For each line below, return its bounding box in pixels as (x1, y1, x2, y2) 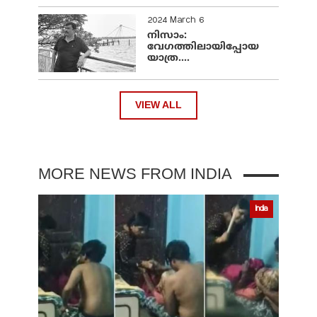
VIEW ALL (135, 100, 182, 111)
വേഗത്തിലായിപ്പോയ (147, 40, 259, 53)
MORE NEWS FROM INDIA (38, 164, 232, 183)
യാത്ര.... (147, 52, 190, 64)
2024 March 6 (147, 14, 204, 26)
